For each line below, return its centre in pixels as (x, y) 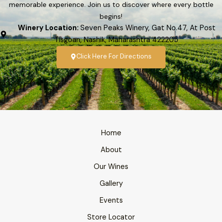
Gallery (111, 183)
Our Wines (111, 166)
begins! (111, 16)
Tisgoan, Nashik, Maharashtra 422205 (117, 40)
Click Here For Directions (114, 56)
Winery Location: (49, 28)
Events (111, 200)
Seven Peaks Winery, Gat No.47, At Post (148, 28)
